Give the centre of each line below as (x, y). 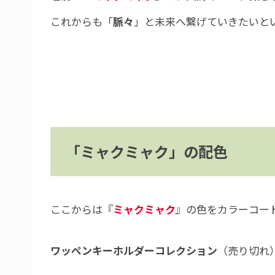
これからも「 (82, 21)
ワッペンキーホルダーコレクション (134, 250)
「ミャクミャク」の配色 (147, 152)
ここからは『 (82, 209)
